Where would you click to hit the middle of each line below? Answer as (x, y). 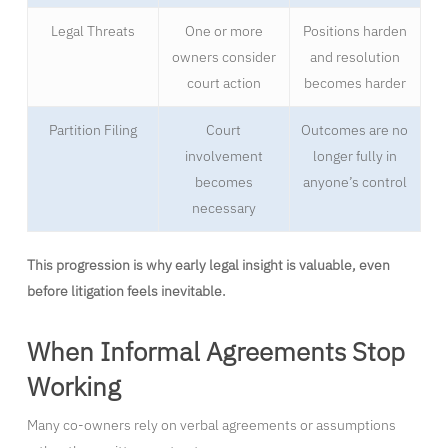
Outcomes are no (355, 130)
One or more (223, 31)
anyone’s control (354, 182)
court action (223, 83)
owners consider (223, 57)
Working (73, 386)
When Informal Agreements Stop (215, 351)
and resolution (354, 57)
